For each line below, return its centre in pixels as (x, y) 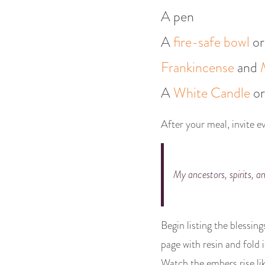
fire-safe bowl (211, 42)
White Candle (212, 93)
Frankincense (198, 67)
